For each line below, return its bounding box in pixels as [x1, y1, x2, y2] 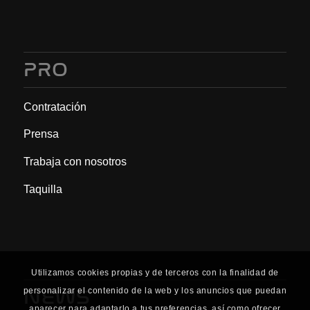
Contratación [23, 100, 86, 113]
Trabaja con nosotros [23, 155, 127, 167]
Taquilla [23, 183, 62, 195]
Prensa [23, 128, 59, 140]
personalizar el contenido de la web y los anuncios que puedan [23, 286, 287, 296]
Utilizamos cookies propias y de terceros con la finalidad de [30, 268, 279, 278]
